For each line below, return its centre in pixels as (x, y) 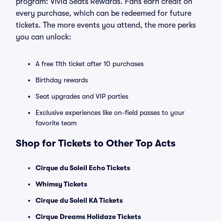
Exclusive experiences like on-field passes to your (110, 112)
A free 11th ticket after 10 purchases (90, 64)
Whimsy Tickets (61, 184)
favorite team (56, 123)
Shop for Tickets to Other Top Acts (96, 143)
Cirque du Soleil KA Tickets (79, 200)
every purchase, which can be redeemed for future (104, 13)
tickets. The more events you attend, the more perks (106, 25)
